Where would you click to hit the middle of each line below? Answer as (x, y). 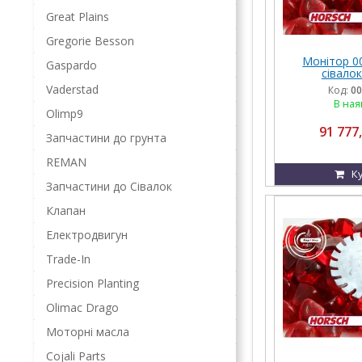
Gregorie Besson (90, 41)
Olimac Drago (82, 307)
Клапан (66, 210)
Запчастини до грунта (106, 138)
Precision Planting (93, 283)
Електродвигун (87, 235)
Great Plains (78, 17)
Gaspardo (72, 65)
